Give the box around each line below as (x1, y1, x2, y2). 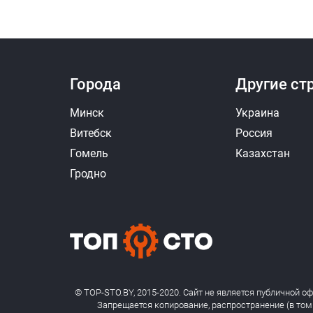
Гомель (70, 146, 108, 160)
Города (70, 75, 121, 93)
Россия (235, 126, 272, 140)
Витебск (70, 126, 112, 140)
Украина (235, 105, 279, 119)
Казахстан (235, 146, 290, 160)
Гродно (70, 166, 106, 180)
